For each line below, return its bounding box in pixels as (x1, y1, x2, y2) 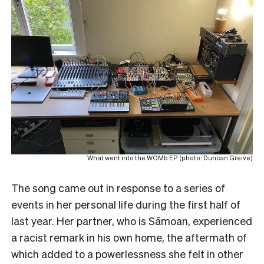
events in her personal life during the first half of (11, 197, 240, 211)
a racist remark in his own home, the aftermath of (11, 230, 247, 244)
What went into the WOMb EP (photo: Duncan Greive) (87, 153, 253, 162)
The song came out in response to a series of (11, 180, 225, 194)
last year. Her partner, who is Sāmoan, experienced (11, 213, 252, 227)
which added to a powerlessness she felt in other (11, 246, 243, 260)
